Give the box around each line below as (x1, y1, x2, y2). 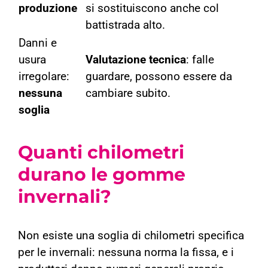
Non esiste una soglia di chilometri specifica (18, 229, 244, 243)
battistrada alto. (86, 19, 165, 32)
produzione (19, 2, 77, 16)
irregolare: (19, 70, 69, 84)
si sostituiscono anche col (86, 2, 219, 16)
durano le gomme (18, 163, 185, 186)
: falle (186, 53, 214, 67)
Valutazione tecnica (86, 53, 186, 67)
